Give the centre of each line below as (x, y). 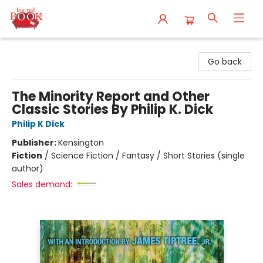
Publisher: (35, 143)
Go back (225, 62)
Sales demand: (42, 184)
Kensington (81, 143)
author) (28, 168)
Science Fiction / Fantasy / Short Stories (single (148, 156)
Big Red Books (36, 49)
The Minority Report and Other (111, 97)
